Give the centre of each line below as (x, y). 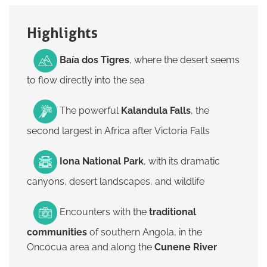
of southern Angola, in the (146, 232)
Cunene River (186, 247)
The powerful (89, 111)
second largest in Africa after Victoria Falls (118, 131)
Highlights (62, 33)
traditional (173, 212)
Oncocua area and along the (91, 247)
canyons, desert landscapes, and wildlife (116, 181)
